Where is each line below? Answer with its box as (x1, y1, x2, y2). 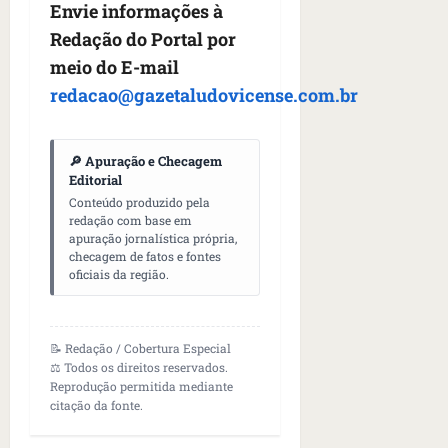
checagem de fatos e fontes (69, 247, 221, 264)
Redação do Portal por (50, 26, 236, 51)
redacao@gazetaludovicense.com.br (50, 82, 358, 107)
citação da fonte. (50, 396, 143, 413)
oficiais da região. (69, 265, 169, 282)
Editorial (69, 170, 122, 189)
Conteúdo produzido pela (69, 193, 210, 210)
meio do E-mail (50, 54, 179, 79)
